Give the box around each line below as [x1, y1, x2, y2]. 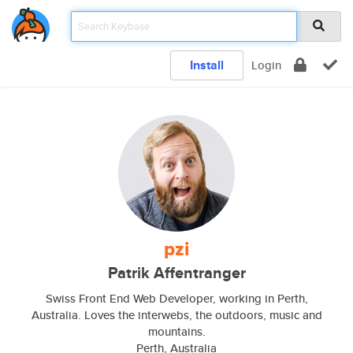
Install [190, 56, 224, 74]
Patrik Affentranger [107, 262, 246, 284]
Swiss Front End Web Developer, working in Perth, [45, 290, 308, 307]
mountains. [147, 323, 206, 340]
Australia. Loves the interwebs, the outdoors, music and [31, 307, 322, 323]
